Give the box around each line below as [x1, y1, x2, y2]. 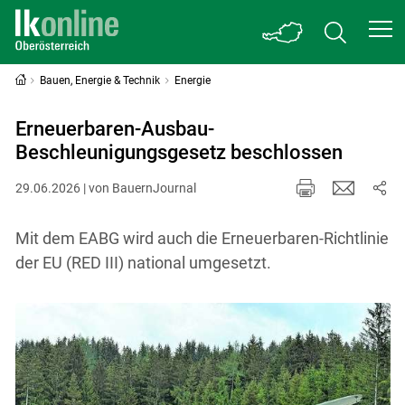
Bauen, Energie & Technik [40, 74, 161, 87]
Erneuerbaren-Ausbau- [14, 118, 214, 140]
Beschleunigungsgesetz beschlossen [14, 141, 343, 164]
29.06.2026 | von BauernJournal [14, 180, 196, 195]
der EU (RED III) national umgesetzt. [14, 252, 271, 272]
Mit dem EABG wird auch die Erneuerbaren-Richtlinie [14, 228, 389, 248]
